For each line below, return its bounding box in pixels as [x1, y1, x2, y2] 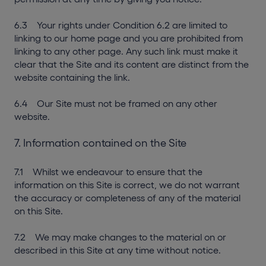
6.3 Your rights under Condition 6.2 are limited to [14, 20, 227, 30]
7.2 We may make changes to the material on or [14, 232, 226, 242]
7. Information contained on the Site [14, 137, 186, 149]
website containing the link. [14, 72, 130, 83]
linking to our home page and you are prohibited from [14, 33, 243, 43]
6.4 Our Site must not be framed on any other [14, 98, 217, 109]
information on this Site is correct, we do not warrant [14, 179, 240, 190]
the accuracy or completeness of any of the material [14, 192, 240, 203]
